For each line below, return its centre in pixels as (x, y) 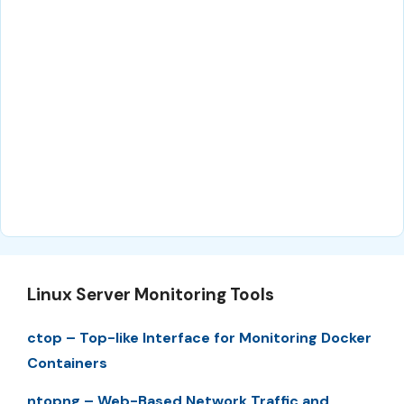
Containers (67, 363)
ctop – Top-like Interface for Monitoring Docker (199, 337)
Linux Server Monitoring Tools (151, 294)
